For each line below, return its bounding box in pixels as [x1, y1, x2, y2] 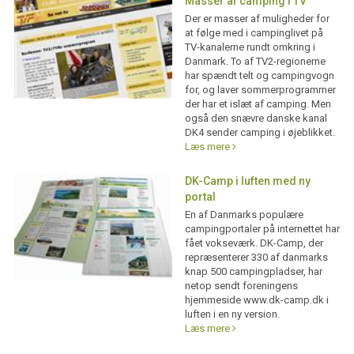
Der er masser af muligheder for [184, 13, 330, 25]
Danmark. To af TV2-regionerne [184, 55, 326, 68]
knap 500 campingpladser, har [184, 265, 322, 278]
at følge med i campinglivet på [184, 27, 323, 40]
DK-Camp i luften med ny [184, 175, 311, 188]
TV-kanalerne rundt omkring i [184, 41, 315, 54]
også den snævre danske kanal [184, 112, 327, 125]
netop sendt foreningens [184, 280, 298, 292]
